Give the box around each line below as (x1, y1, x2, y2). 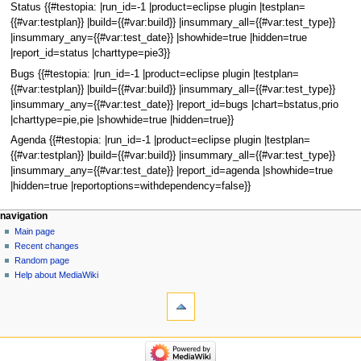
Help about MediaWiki (15, 270, 99, 280)
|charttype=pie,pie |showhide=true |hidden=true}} (10, 114, 234, 126)
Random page (15, 255, 70, 266)
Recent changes (15, 241, 80, 251)
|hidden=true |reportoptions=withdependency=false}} (10, 180, 251, 192)
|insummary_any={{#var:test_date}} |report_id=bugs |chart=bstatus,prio (10, 98, 338, 110)
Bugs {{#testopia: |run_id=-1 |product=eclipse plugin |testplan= (10, 68, 299, 80)
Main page (15, 226, 56, 237)
